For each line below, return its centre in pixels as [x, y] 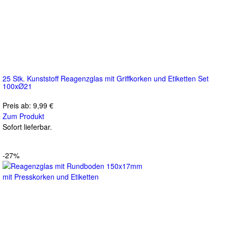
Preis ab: [18, 105]
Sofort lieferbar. [27, 126]
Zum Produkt [23, 116]
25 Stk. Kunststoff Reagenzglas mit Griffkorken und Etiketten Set [106, 78]
